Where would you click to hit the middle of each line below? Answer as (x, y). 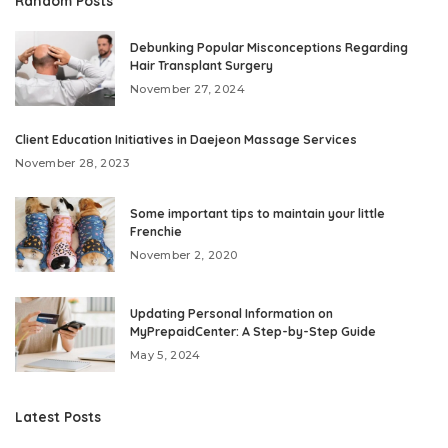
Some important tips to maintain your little (257, 214)
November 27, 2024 (187, 89)
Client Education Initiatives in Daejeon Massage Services (186, 140)
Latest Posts (58, 417)
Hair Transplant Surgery (201, 66)
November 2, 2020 (184, 255)
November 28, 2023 (72, 163)
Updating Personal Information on (231, 314)
